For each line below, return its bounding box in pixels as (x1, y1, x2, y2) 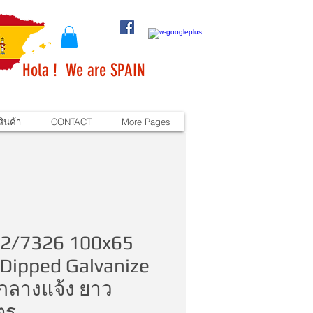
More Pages (121, 116, 170, 128)
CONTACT (51, 116, 92, 128)
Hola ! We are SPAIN (22, 60, 145, 81)
